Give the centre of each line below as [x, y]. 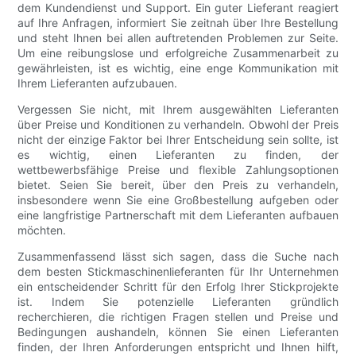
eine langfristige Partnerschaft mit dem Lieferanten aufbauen [178, 215]
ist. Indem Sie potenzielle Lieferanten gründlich [178, 302]
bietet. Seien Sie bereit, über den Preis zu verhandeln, [178, 185]
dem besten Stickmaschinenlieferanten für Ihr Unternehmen [178, 272]
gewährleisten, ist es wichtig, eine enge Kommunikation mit [178, 68]
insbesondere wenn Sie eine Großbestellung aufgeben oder [178, 200]
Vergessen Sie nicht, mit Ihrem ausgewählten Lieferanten [178, 110]
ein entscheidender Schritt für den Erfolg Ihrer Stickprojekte [178, 287]
